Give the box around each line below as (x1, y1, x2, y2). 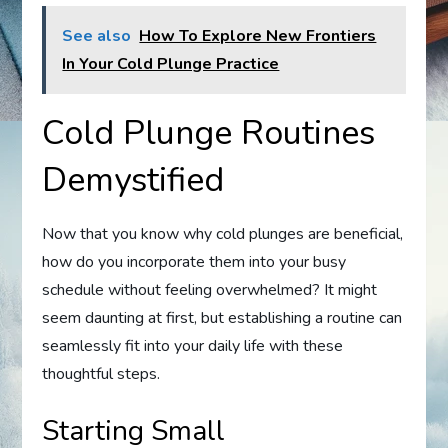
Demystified (42, 156, 225, 203)
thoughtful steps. (42, 362, 161, 385)
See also (62, 24, 132, 47)
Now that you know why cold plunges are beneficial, (42, 222, 404, 245)
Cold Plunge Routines (42, 109, 376, 156)
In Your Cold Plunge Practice (62, 52, 280, 75)
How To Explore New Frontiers (139, 24, 377, 47)
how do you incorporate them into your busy (42, 250, 347, 273)
